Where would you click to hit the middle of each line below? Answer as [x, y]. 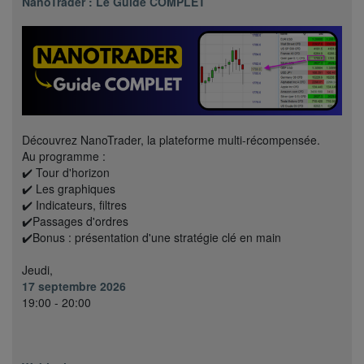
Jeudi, [37, 270]
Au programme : [64, 156]
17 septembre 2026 [74, 286]
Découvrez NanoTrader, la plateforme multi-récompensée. [171, 140]
